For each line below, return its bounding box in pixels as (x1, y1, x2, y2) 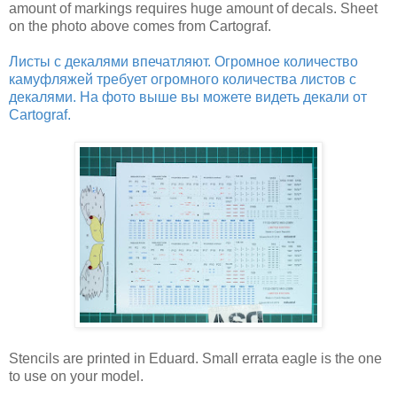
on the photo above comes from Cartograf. (9, 18, 271, 34)
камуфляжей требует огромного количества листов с (9, 71, 356, 87)
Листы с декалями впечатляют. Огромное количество (9, 53, 358, 69)
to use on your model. (9, 368, 144, 384)
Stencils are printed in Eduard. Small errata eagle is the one (9, 350, 382, 366)
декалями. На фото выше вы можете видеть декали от (9, 89, 367, 105)
